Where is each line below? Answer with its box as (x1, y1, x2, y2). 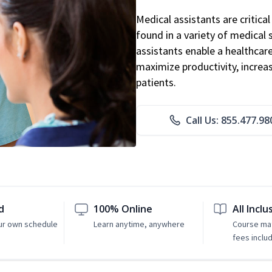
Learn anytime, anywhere (93, 219, 185, 230)
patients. (136, 75, 176, 90)
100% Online (93, 202, 153, 216)
